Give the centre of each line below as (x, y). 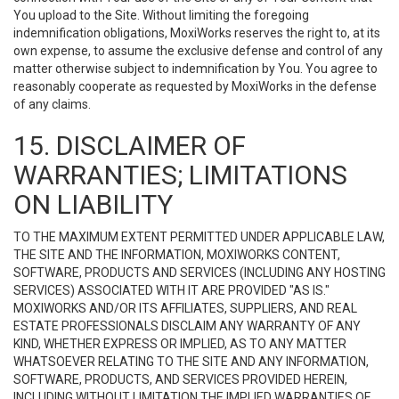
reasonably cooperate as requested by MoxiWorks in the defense (195, 86)
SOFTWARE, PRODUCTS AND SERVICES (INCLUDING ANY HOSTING (199, 273)
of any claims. (52, 104)
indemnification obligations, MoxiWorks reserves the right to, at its (197, 33)
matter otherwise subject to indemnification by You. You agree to (195, 69)
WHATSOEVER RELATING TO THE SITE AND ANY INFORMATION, (191, 362)
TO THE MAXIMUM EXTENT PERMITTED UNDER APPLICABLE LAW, (199, 237)
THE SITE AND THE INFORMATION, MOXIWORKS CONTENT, (177, 255)
